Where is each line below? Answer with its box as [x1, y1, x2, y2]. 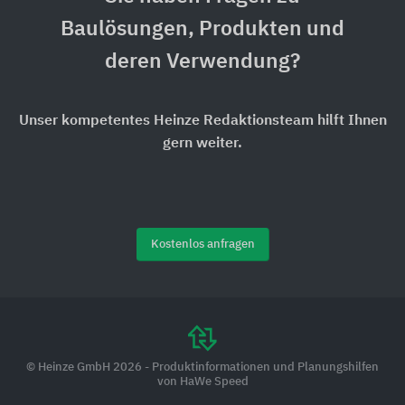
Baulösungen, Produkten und [61, 19, 344, 41]
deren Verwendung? [105, 52, 300, 73]
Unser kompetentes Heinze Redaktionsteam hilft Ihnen [18, 114, 387, 129]
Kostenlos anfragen [150, 239, 255, 251]
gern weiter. [163, 137, 242, 152]
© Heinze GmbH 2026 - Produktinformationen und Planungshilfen [26, 362, 379, 374]
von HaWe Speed [156, 376, 249, 389]
